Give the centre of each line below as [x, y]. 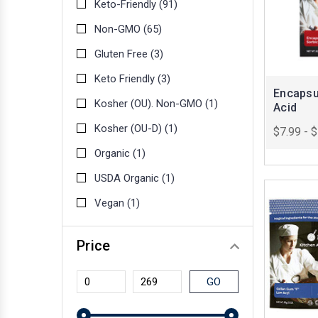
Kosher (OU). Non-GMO [150, 104]
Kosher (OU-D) [130, 129]
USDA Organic [128, 179]
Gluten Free [122, 54]
